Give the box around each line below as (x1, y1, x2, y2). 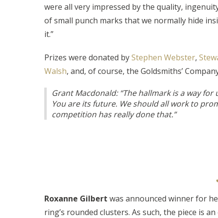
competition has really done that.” (51, 109, 176, 120)
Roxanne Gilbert (44, 193, 108, 204)
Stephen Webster (131, 52, 195, 63)
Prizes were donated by (44, 52, 131, 63)
